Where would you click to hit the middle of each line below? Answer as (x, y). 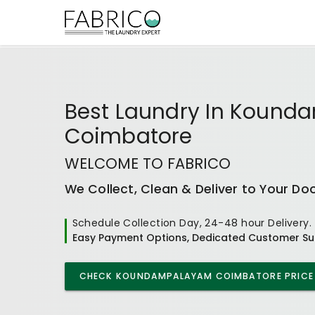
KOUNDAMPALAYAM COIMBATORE (199, 276)
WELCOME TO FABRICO (147, 163)
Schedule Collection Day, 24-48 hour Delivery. (192, 223)
